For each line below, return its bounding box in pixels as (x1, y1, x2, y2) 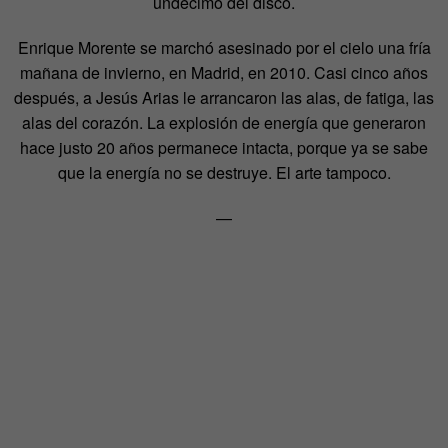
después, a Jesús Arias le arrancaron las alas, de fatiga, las (14, 85, 434, 109)
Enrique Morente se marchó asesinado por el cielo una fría (17, 35, 431, 59)
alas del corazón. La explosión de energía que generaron (22, 110, 426, 134)
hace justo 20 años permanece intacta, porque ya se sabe (20, 135, 428, 159)
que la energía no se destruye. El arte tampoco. (57, 160, 391, 184)
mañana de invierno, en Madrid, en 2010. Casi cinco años (20, 60, 428, 84)
